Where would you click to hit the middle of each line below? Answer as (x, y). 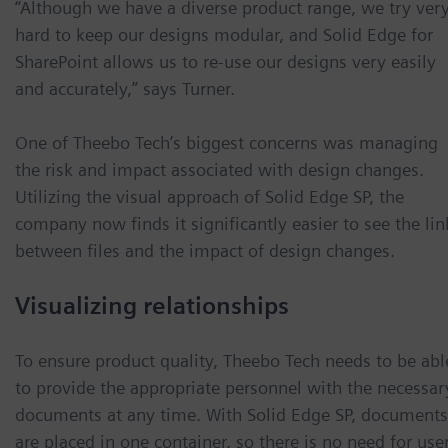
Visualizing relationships (152, 306)
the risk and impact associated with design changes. (219, 170)
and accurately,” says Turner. (125, 89)
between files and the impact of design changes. (205, 251)
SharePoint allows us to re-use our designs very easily (225, 62)
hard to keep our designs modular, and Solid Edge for (224, 35)
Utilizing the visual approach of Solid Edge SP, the (209, 197)
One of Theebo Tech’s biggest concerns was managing (226, 143)
